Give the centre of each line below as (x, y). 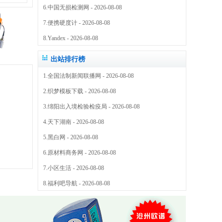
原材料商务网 (65, 153)
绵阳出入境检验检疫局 (77, 107)
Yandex (56, 38)
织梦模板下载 (65, 91)
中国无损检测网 (68, 7)
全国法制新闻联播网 (74, 76)
